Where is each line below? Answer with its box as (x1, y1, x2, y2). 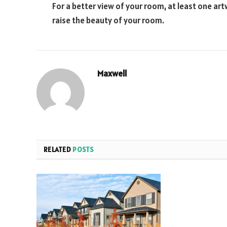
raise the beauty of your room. (52, 14, 164, 26)
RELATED (44, 144, 73, 154)
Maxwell (97, 67, 127, 79)
